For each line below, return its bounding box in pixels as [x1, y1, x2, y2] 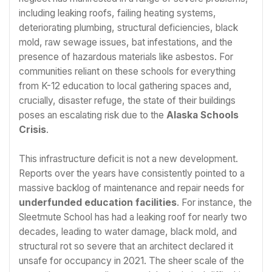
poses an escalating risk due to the [19, 109, 166, 121]
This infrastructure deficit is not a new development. [19, 152, 238, 165]
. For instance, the [177, 196, 252, 208]
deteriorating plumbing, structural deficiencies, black [19, 22, 238, 34]
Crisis [19, 124, 46, 136]
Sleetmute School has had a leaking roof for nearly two [19, 211, 247, 223]
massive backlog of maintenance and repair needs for [19, 182, 244, 194]
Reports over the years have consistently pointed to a [19, 167, 245, 179]
